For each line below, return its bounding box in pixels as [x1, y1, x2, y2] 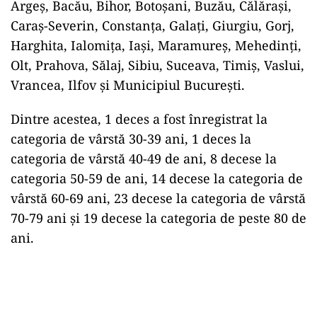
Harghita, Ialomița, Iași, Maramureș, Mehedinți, [11, 37, 301, 54]
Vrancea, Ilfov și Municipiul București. [11, 76, 245, 93]
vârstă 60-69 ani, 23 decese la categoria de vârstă [11, 190, 306, 207]
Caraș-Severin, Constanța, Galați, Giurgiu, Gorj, [11, 17, 294, 34]
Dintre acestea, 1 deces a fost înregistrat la [11, 110, 267, 127]
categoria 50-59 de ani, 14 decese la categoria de [11, 170, 303, 187]
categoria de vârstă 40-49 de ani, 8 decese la [11, 150, 277, 167]
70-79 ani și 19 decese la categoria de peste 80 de [11, 209, 306, 226]
